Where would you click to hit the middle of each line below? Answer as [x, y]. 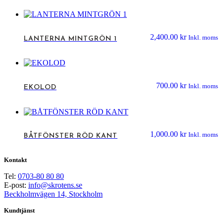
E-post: [16, 185]
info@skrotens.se [55, 185]
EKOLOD [40, 87]
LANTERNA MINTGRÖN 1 [70, 39]
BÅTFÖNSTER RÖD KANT [71, 136]
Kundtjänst [19, 210]
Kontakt [15, 160]
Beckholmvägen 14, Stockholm [53, 194]
